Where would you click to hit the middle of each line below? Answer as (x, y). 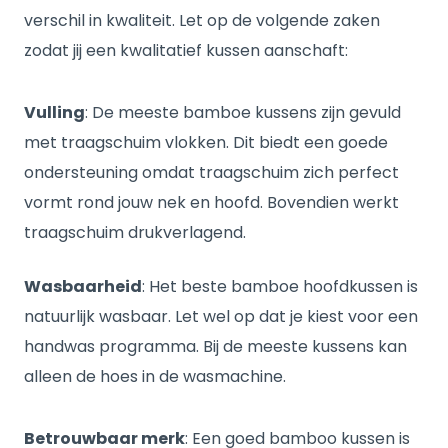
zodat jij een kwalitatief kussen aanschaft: (186, 50)
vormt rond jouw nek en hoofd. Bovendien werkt (211, 202)
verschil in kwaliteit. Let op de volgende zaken (202, 20)
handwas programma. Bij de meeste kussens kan (215, 346)
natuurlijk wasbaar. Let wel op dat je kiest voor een (221, 316)
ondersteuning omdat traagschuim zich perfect (211, 172)
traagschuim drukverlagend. (137, 232)
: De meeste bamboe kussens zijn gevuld (243, 112)
